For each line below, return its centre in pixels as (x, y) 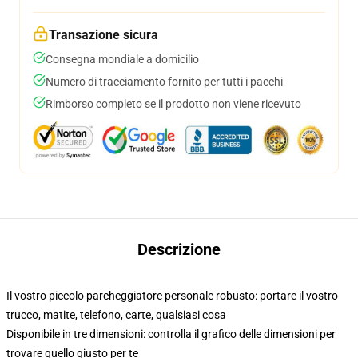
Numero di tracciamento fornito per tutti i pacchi (164, 82)
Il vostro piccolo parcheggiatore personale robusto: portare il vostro (172, 296)
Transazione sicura (103, 35)
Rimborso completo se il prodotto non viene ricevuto (173, 104)
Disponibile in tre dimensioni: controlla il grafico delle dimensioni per (171, 334)
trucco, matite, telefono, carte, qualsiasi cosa (116, 315)
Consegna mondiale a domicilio (122, 59)
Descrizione (179, 249)
